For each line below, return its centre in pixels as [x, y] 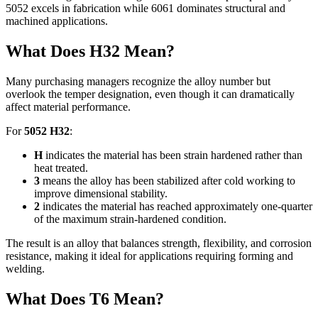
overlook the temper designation [77, 94]
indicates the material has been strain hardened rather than [174, 155]
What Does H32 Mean [86, 51]
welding [24, 268]
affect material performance [67, 106]
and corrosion [281, 243]
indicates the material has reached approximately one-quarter [177, 206]
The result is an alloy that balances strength [102, 243]
